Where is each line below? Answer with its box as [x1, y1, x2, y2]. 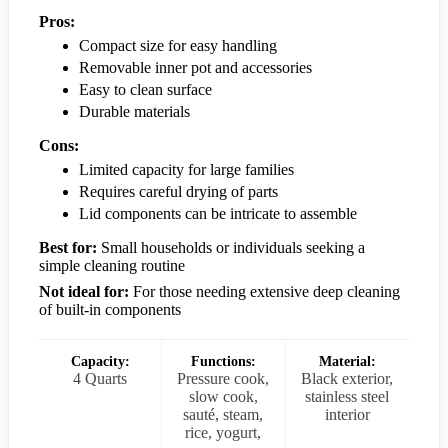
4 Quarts [73, 370, 128, 388]
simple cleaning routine [39, 257, 185, 275]
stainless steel [305, 388, 390, 406]
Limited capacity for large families [79, 161, 294, 179]
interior [324, 406, 370, 424]
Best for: [39, 239, 97, 257]
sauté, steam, [183, 406, 264, 424]
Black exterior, [301, 370, 394, 388]
